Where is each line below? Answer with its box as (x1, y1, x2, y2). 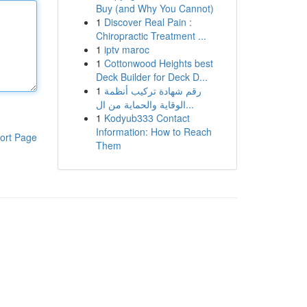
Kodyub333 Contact (103, 111, 190, 125)
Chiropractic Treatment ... (95, 29, 206, 42)
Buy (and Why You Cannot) (95, 1, 214, 15)
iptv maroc (103, 42, 149, 56)
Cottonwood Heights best (103, 56, 213, 70)
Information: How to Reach (95, 125, 212, 138)
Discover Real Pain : (103, 15, 192, 29)
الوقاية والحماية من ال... (185, 97, 194, 111)
